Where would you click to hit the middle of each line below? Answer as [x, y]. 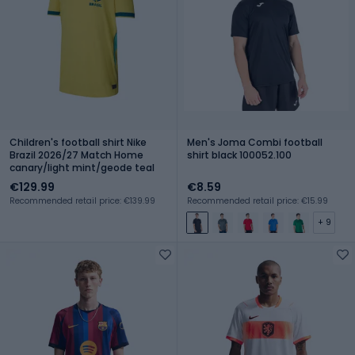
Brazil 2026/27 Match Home [76, 155]
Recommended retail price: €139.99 [82, 200]
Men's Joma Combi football [255, 142]
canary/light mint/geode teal [82, 167]
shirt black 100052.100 [239, 155]
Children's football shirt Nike [78, 142]
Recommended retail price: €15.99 [258, 200]
